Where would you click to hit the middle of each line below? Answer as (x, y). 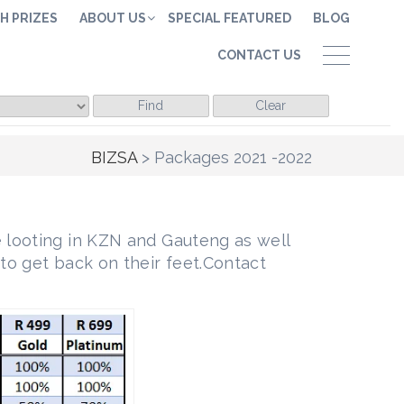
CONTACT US (259, 55)
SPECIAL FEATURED (230, 18)
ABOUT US (113, 18)
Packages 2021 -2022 (233, 157)
